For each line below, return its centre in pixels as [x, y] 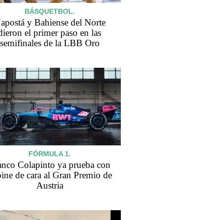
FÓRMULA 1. [50, 153]
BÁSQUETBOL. [50, 12]
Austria [50, 185]
